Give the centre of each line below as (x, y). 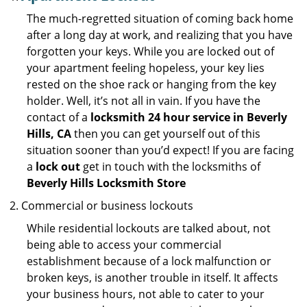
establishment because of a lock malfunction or (149, 261)
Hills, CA (49, 134)
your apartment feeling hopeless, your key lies (146, 68)
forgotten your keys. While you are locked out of (150, 51)
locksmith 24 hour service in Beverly (189, 117)
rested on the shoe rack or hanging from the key (151, 84)
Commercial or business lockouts (107, 206)
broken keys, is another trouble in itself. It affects (152, 278)
